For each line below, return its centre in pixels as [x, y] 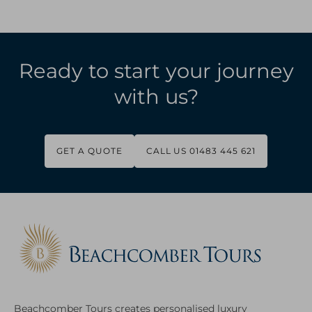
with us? [156, 96]
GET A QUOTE [89, 151]
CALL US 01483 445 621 [201, 151]
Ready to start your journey [156, 71]
